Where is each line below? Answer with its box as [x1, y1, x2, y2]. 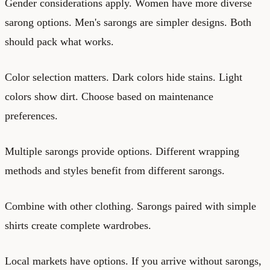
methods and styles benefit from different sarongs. [5, 164, 225, 177]
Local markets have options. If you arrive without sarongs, [5, 254, 262, 267]
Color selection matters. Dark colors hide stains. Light [5, 71, 242, 83]
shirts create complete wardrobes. [5, 219, 151, 231]
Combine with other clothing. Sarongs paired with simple [5, 199, 256, 212]
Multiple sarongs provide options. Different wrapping [5, 145, 239, 157]
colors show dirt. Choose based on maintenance [5, 90, 213, 102]
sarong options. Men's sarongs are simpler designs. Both [5, 16, 251, 28]
